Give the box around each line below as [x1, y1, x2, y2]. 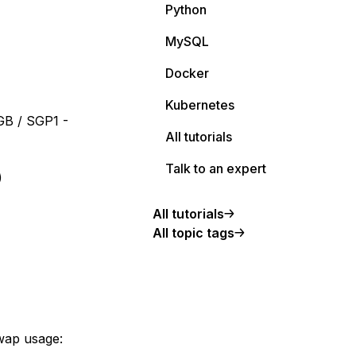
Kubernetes [165, 97, 234, 113]
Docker [165, 65, 209, 81]
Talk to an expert [165, 161, 266, 176]
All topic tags [153, 225, 234, 241]
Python [165, 2, 207, 17]
